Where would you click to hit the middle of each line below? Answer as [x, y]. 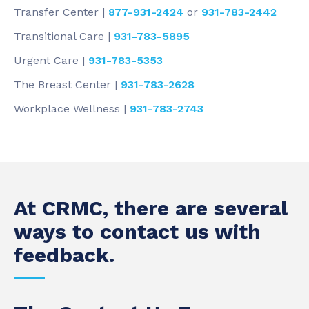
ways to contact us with [137, 231]
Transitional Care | [64, 36]
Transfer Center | [61, 12]
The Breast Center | [67, 84]
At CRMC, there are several [151, 208]
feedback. [64, 255]
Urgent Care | [51, 60]
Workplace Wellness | [72, 109]
